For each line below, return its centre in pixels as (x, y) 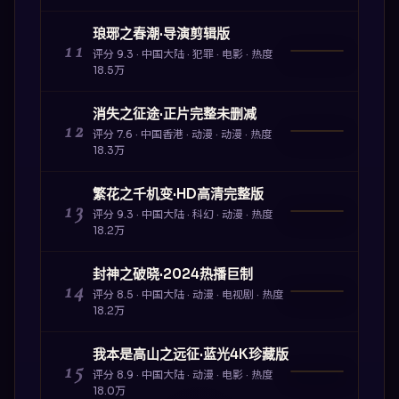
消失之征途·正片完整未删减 (174, 113)
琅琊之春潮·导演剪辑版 (161, 33)
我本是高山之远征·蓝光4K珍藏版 (190, 354)
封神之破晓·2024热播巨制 (172, 273)
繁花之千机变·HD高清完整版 (178, 193)
